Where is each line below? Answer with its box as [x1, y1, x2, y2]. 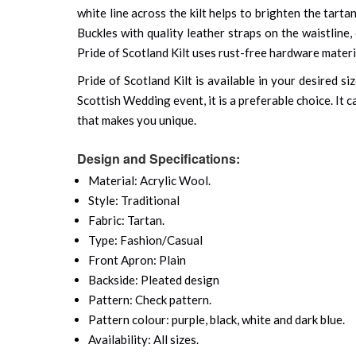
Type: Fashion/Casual [88, 232, 203, 247]
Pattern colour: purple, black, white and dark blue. [88, 311, 345, 327]
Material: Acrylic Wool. [88, 172, 211, 188]
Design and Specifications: [77, 149, 240, 168]
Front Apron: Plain [88, 252, 186, 267]
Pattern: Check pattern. [88, 292, 211, 307]
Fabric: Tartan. [88, 212, 164, 227]
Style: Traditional [88, 192, 180, 207]
